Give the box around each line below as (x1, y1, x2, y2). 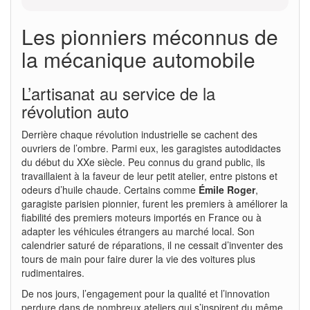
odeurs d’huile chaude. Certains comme (21, 182, 199, 197)
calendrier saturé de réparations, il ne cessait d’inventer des (21, 237, 283, 252)
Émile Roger (199, 182, 255, 197)
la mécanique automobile (21, 44, 255, 74)
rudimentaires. (21, 265, 84, 280)
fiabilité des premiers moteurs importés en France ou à (21, 210, 262, 224)
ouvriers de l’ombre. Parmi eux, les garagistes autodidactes (21, 140, 281, 155)
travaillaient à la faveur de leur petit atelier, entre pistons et (21, 168, 277, 183)
